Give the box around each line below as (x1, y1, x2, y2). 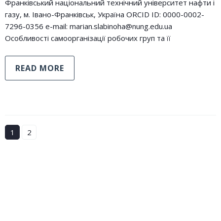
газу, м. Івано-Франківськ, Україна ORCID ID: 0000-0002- (5, 9, 204, 19)
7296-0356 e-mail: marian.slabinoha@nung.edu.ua (5, 21, 172, 31)
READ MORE (15, 63, 64, 74)
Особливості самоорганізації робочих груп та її (5, 33, 171, 43)
